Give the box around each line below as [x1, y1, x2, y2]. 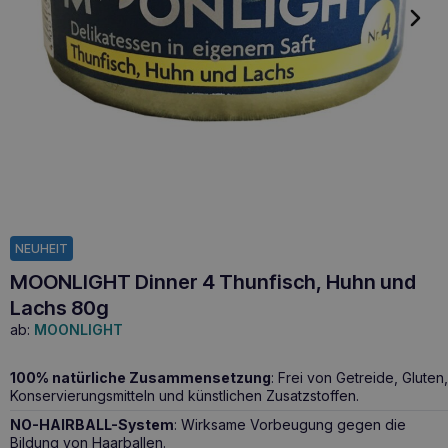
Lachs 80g [10, 295, 109, 320]
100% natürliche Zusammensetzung [10, 368, 271, 386]
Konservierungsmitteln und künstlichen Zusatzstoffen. [10, 386, 359, 404]
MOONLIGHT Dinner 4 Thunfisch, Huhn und [10, 269, 416, 294]
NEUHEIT [15, 241, 68, 257]
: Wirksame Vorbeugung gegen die [174, 415, 406, 433]
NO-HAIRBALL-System [10, 415, 174, 433]
